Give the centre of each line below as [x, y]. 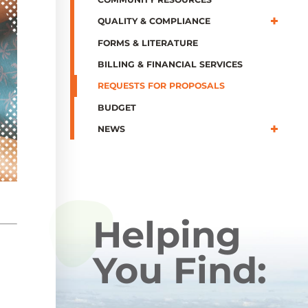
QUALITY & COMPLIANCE [154, 21]
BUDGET [117, 107]
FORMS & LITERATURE [147, 43]
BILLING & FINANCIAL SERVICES [170, 65]
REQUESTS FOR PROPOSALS [161, 86]
